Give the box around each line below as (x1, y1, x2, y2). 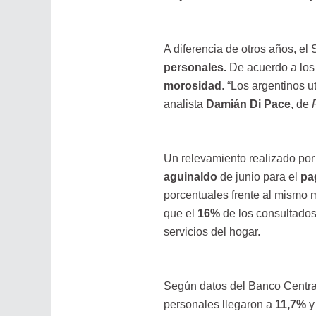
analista (163, 98, 206, 111)
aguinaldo (163, 170, 220, 183)
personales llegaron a (163, 298, 275, 310)
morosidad (163, 80, 221, 92)
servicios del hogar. (163, 225, 260, 238)
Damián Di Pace (205, 98, 291, 111)
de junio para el (219, 170, 298, 183)
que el (163, 207, 197, 219)
